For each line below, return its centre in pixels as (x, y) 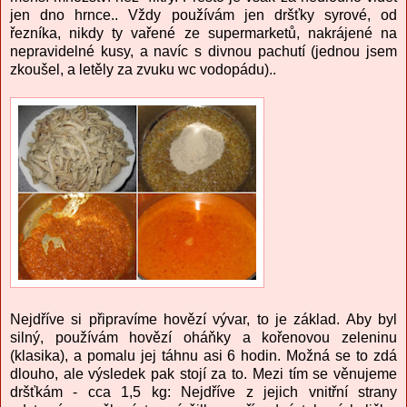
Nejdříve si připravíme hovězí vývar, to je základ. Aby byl (203, 319)
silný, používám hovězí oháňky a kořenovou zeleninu (203, 338)
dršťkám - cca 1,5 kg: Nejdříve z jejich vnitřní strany (203, 392)
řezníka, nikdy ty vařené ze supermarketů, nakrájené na (203, 33)
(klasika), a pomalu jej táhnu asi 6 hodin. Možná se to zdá (203, 356)
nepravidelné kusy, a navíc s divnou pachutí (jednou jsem (203, 51)
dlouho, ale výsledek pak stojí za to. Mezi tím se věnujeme (203, 374)
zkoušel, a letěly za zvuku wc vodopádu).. (143, 69)
